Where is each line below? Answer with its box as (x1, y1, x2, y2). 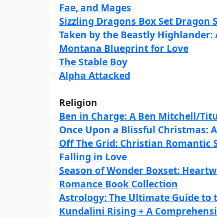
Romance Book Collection (59, 177, 178, 190)
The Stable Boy (59, 55, 127, 68)
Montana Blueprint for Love (59, 42, 188, 55)
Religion (59, 96, 97, 109)
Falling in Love (59, 150, 127, 163)
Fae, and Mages (59, 1, 131, 14)
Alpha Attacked (59, 69, 130, 82)
